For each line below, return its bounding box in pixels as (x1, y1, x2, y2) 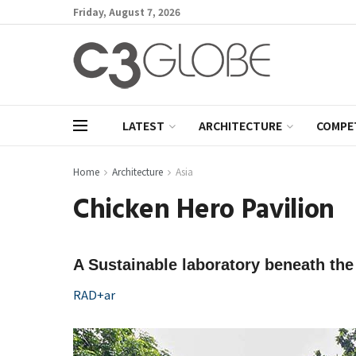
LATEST (122, 118, 164, 133)
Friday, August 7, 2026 (73, 5, 180, 18)
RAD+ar (73, 286, 115, 303)
